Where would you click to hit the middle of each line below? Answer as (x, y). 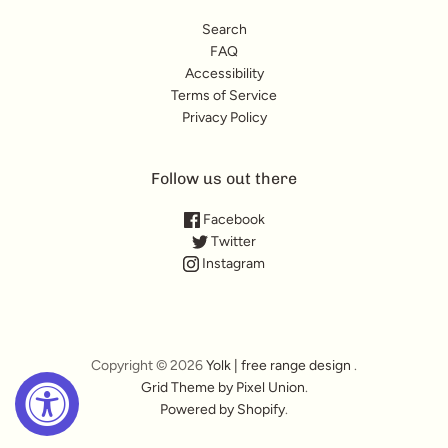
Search (224, 30)
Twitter (232, 242)
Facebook (232, 220)
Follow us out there (224, 179)
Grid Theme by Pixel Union (222, 388)
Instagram (232, 264)
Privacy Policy (224, 118)
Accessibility (224, 74)
